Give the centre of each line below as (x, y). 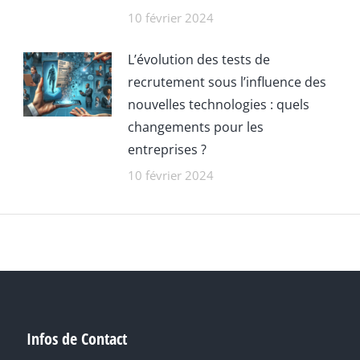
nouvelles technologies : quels (219, 104)
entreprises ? (168, 149)
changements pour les (196, 127)
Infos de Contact (77, 339)
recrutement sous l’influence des (227, 82)
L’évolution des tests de (199, 59)
